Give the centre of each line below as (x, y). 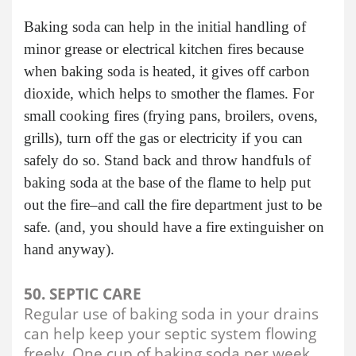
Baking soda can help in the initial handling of (165, 26)
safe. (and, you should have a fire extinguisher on (174, 226)
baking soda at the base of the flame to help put (167, 182)
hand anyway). (69, 249)
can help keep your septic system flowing (170, 333)
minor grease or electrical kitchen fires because (164, 48)
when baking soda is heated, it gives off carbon (167, 71)
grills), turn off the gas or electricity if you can (163, 137)
